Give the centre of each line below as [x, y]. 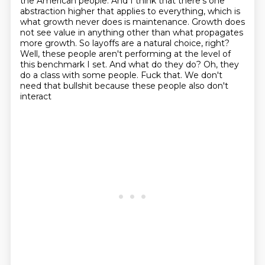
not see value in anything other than [96, 33]
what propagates [208, 33]
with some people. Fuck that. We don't [142, 75]
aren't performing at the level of [164, 54]
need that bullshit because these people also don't [124, 86]
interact [35, 96]
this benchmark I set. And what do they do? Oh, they [129, 64]
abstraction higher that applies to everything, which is [130, 11]
